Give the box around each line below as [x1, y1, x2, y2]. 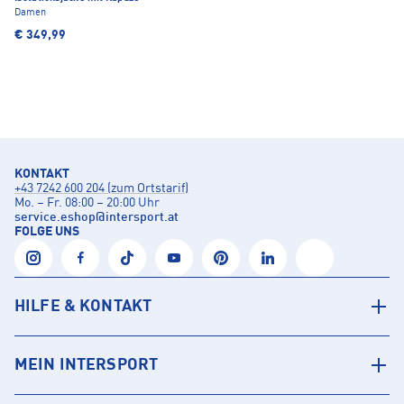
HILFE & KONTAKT [14, 298, 152, 316]
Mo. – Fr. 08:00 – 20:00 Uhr [14, 197, 160, 210]
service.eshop [14, 211, 96, 225]
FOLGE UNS [14, 225, 79, 239]
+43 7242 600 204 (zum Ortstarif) [14, 182, 188, 196]
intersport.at [106, 211, 179, 225]
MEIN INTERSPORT [14, 357, 159, 374]
